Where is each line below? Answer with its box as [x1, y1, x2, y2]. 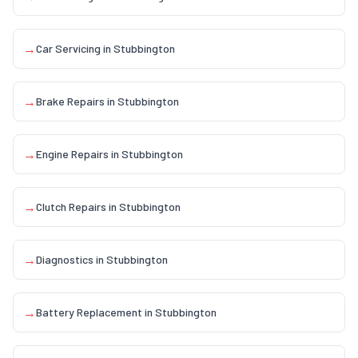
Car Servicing [36, 42, 101, 55]
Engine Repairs [36, 147, 109, 161]
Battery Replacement [36, 305, 142, 319]
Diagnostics [36, 253, 93, 266]
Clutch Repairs [36, 200, 106, 213]
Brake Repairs [36, 94, 105, 108]
